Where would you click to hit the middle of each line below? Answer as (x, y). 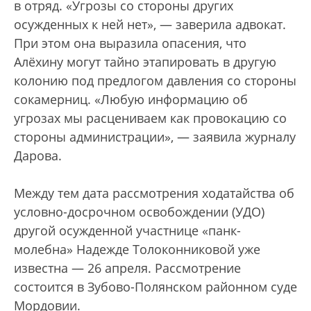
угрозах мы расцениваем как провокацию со (150, 118)
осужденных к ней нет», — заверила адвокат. (150, 24)
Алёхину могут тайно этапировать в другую (145, 62)
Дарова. (38, 155)
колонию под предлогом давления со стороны (155, 81)
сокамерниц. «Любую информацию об (131, 99)
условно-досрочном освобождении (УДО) (139, 212)
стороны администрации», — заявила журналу (155, 137)
